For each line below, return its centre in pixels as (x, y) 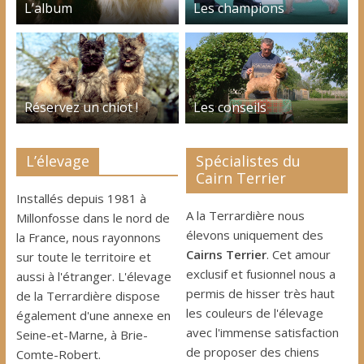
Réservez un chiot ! (81, 107)
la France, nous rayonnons (88, 237)
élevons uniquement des (255, 234)
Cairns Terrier (227, 254)
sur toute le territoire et (83, 256)
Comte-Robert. (58, 354)
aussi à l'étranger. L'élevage (93, 276)
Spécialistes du (249, 160)
